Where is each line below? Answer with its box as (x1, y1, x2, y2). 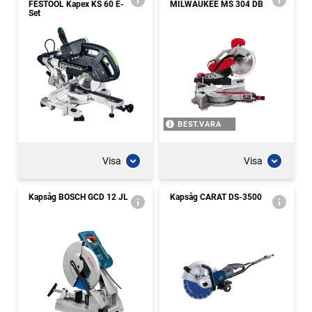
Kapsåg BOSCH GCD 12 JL (29, 192, 128, 202)
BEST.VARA (177, 120, 222, 129)
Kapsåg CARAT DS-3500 (170, 192, 262, 202)
